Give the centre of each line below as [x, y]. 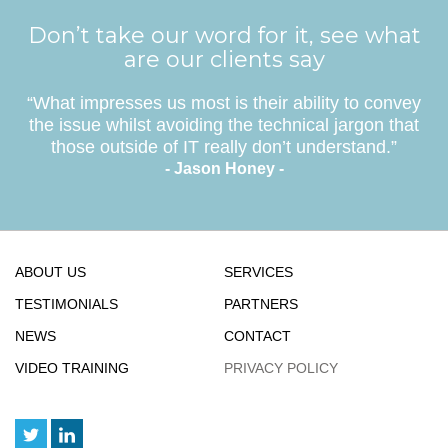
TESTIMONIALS [66, 303]
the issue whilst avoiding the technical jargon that [224, 124]
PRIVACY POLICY [281, 367]
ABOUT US [50, 271]
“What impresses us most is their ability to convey [224, 102]
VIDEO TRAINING [72, 367]
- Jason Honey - [224, 168]
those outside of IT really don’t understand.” [224, 146]
